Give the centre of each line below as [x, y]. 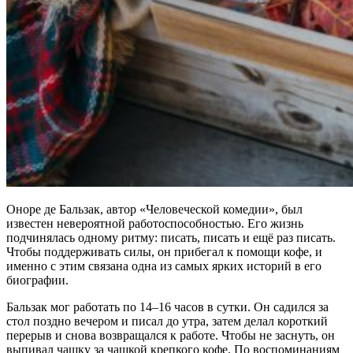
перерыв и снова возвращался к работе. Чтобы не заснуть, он [171, 336]
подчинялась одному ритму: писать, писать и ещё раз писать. [171, 238]
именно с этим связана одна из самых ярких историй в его [164, 266]
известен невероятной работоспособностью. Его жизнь [155, 224]
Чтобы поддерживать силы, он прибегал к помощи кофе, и [164, 252]
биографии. [37, 281]
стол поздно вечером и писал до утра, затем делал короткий [167, 321]
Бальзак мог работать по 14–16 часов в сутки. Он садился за [167, 307]
